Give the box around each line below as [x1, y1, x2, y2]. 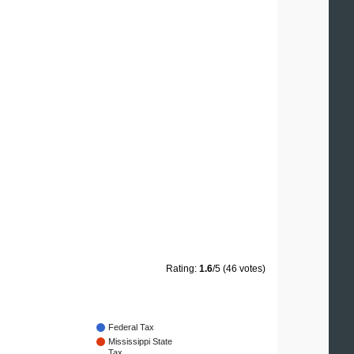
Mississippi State [108, 337, 172, 347]
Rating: [166, 263, 199, 275]
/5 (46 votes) [213, 263, 265, 275]
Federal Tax [108, 322, 154, 333]
